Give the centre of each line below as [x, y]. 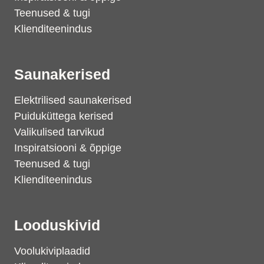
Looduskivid [57, 225]
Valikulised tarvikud [59, 132]
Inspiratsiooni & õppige [68, 148]
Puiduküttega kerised [64, 116]
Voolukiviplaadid [52, 251]
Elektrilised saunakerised [73, 100]
